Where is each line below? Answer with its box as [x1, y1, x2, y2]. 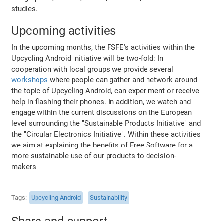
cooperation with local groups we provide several [11, 64, 174, 74]
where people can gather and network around [48, 75, 198, 84]
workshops [11, 75, 48, 84]
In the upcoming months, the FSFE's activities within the [11, 42, 195, 52]
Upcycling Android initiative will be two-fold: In [11, 53, 164, 63]
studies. [11, 4, 38, 13]
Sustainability [90, 194, 128, 202]
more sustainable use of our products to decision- [11, 151, 177, 160]
